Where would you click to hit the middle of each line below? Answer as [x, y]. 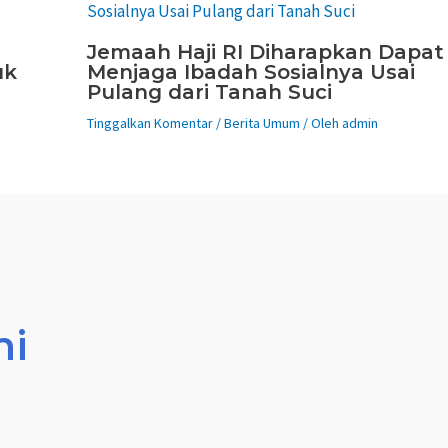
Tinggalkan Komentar [149, 123]
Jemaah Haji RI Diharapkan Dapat [265, 52]
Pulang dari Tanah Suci [209, 92]
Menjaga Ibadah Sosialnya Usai [250, 72]
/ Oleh [320, 123]
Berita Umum [261, 123]
